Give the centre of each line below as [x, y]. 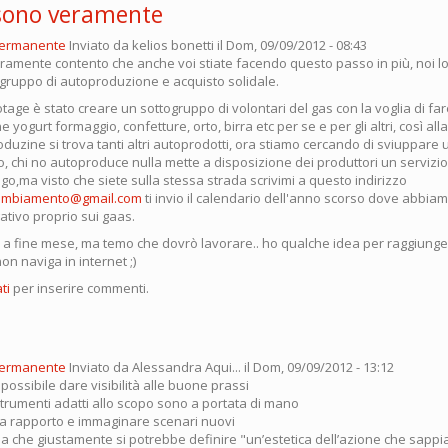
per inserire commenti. [79, 288]
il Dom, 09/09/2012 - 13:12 [317, 367]
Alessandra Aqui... [186, 367]
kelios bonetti [173, 45]
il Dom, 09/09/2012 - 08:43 [290, 45]
